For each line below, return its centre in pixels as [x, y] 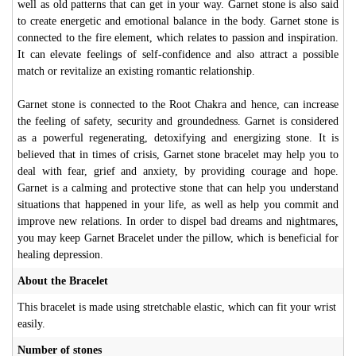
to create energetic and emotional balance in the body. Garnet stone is [178, 21]
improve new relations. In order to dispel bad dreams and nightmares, [178, 221]
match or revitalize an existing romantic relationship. [136, 71]
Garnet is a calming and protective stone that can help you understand [178, 188]
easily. [31, 323]
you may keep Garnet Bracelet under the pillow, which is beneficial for [178, 238]
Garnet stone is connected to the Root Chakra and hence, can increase [178, 104]
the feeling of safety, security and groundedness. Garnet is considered [178, 121]
